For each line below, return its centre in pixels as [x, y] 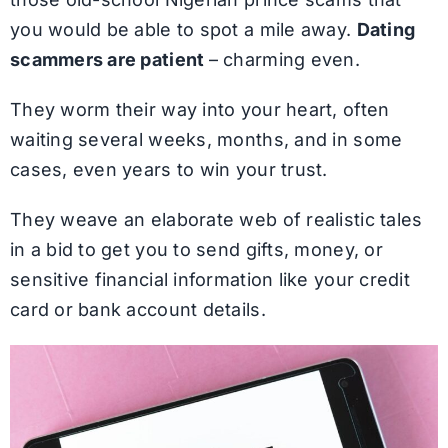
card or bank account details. [137, 309]
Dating [386, 29]
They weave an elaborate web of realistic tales [216, 219]
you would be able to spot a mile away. [183, 29]
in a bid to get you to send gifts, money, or [196, 249]
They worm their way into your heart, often [199, 109]
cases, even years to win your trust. [168, 169]
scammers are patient [109, 59]
